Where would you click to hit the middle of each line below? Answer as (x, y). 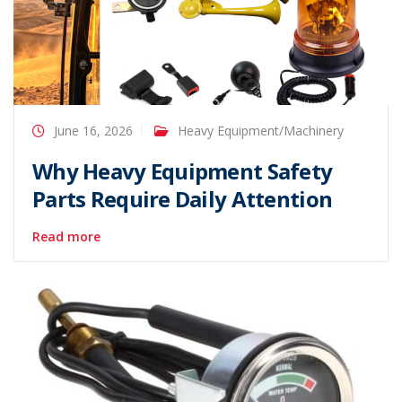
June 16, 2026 (93, 131)
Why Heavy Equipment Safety (183, 171)
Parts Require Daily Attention (183, 199)
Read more (66, 237)
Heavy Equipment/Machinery (261, 131)
